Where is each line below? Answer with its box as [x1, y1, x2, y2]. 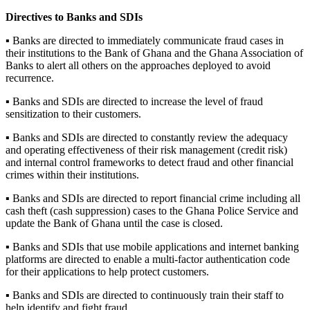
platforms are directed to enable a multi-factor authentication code [6, 253, 290, 265]
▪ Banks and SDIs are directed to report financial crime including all [6, 192, 300, 204]
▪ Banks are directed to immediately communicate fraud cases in [6, 34, 284, 46]
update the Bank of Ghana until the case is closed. [6, 217, 223, 229]
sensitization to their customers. [6, 107, 141, 120]
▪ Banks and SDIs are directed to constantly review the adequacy [6, 131, 288, 143]
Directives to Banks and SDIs [6, 10, 143, 23]
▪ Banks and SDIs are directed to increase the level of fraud [6, 95, 263, 107]
